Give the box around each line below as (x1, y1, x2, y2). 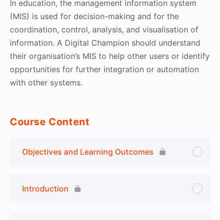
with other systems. (10, 77, 85, 87)
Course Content (10, 115, 90, 128)
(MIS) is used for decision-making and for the (10, 11, 179, 21)
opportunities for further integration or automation (10, 64, 199, 74)
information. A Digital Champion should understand (10, 37, 200, 48)
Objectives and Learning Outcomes (22, 146, 154, 157)
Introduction (22, 183, 69, 193)
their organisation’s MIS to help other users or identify (10, 51, 210, 61)
